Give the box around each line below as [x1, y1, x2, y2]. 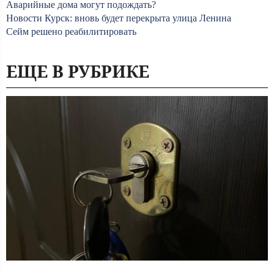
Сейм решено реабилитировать [6, 26, 139, 37]
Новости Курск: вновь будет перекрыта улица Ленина [6, 13, 231, 23]
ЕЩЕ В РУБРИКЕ [6, 59, 149, 83]
